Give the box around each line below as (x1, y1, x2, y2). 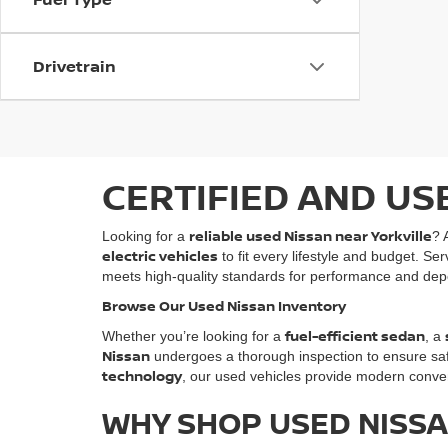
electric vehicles (102, 246, 218, 265)
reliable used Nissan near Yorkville (189, 226, 432, 245)
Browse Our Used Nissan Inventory (102, 296, 346, 315)
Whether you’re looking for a (102, 328, 285, 344)
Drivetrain (33, 55, 116, 77)
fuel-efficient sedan (285, 326, 425, 345)
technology (102, 366, 182, 385)
